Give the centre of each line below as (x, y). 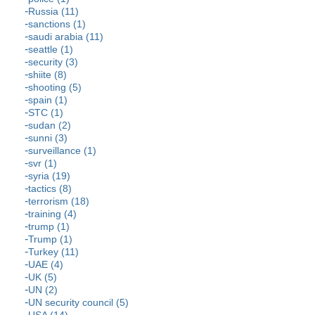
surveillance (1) (62, 151)
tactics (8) (50, 189)
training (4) (52, 214)
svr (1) (43, 163)
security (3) (53, 62)
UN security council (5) (78, 303)
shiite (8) (47, 75)
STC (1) (46, 113)
